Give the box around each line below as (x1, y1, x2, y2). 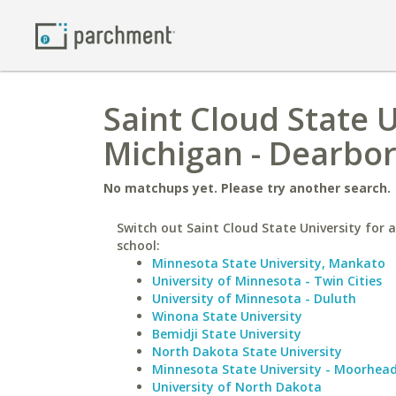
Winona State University (152, 308, 302, 324)
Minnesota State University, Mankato (152, 255, 385, 271)
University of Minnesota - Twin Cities (152, 272, 382, 289)
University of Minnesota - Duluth (152, 290, 356, 307)
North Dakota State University (152, 343, 342, 360)
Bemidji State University (152, 325, 301, 342)
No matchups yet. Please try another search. (103, 179, 391, 196)
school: (117, 237, 160, 254)
